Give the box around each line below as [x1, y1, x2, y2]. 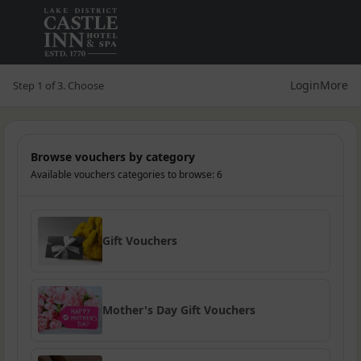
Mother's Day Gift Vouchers [102, 302, 255, 317]
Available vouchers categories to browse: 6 [31, 168, 222, 181]
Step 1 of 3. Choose [13, 78, 104, 93]
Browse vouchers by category [31, 149, 195, 164]
